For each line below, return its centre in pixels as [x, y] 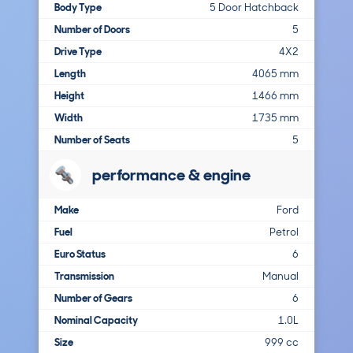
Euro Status [80, 254]
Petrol [284, 232]
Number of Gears [93, 298]
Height [69, 96]
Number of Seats [92, 140]
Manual [281, 276]
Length [70, 74]
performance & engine [171, 175]
